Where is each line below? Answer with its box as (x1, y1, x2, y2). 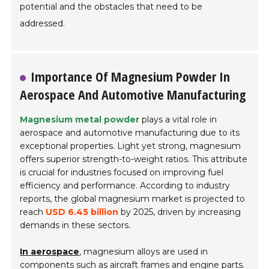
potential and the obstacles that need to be (20, 1, 203, 13)
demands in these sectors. (20, 220, 131, 231)
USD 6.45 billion (46, 207, 119, 218)
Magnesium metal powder (20, 114, 140, 125)
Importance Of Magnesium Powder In (31, 67, 231, 86)
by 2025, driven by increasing (118, 207, 241, 218)
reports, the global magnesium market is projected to (20, 193, 246, 205)
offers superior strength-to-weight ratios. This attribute (20, 154, 248, 165)
